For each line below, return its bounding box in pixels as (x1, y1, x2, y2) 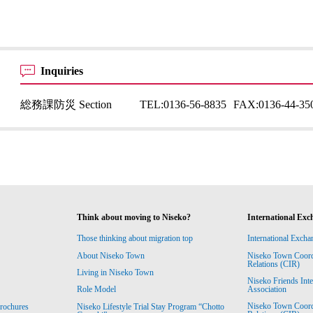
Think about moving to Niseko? (77, 212, 191, 222)
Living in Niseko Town (77, 268, 154, 278)
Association (247, 284, 286, 295)
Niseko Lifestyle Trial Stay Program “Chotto (77, 301, 225, 312)
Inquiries (41, 65, 87, 77)
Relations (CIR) (247, 259, 302, 269)
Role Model (77, 284, 117, 295)
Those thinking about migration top (77, 233, 194, 244)
